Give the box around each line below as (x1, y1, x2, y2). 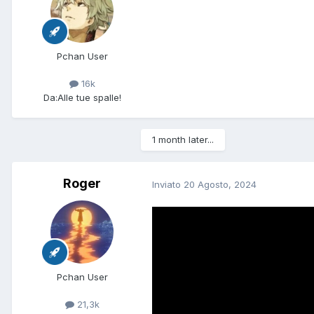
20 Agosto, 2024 (184, 178, 257, 190)
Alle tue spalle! (57, 91, 121, 103)
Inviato (152, 178, 184, 190)
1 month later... (152, 134, 214, 146)
